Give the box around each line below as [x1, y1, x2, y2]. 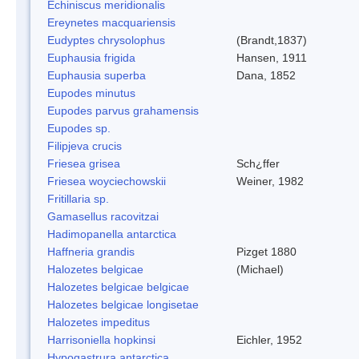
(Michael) [236, 262, 284, 276]
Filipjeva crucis [47, 139, 122, 152]
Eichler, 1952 [236, 333, 302, 346]
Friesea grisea [47, 156, 120, 170]
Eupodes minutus [47, 86, 135, 99]
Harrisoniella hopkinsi [47, 333, 155, 346]
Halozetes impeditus [47, 315, 150, 329]
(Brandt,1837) [236, 33, 307, 46]
